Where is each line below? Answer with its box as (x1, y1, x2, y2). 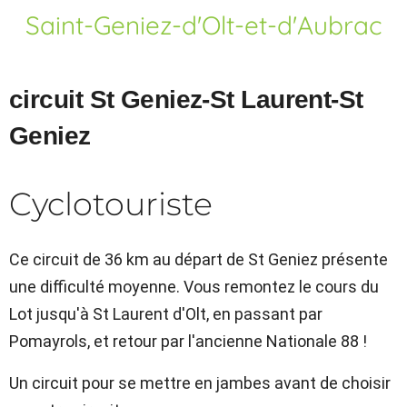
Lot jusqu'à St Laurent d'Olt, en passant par (9, 304, 323, 323)
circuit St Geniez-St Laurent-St (9, 85, 363, 114)
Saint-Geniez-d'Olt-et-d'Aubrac (25, 9, 382, 41)
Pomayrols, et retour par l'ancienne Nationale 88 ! (9, 332, 367, 351)
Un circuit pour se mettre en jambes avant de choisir (9, 373, 391, 392)
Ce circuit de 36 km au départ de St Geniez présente (9, 250, 388, 269)
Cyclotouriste (9, 184, 213, 223)
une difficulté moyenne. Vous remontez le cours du (9, 277, 379, 296)
